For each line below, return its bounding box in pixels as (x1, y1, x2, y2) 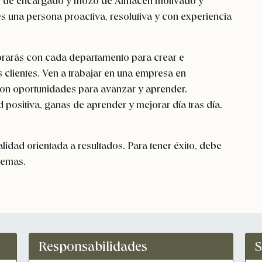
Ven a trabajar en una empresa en (40, 66, 186, 80)
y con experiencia (154, 9, 232, 23)
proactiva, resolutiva (62, 9, 154, 23)
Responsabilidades (39, 237, 147, 255)
